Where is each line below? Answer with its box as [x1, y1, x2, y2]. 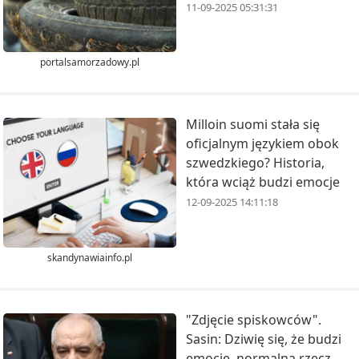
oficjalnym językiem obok [186, 135, 339, 153]
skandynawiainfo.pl [47, 250, 132, 264]
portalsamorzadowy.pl [40, 55, 139, 70]
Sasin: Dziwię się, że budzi [186, 329, 341, 348]
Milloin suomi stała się [186, 115, 320, 134]
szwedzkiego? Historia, [186, 154, 325, 172]
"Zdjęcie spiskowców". [186, 310, 321, 329]
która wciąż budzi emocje [186, 173, 340, 192]
